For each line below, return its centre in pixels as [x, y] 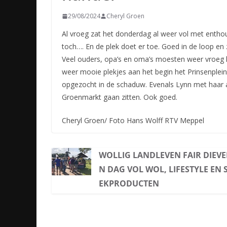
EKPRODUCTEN [129, 184]
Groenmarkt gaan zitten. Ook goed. [120, 97]
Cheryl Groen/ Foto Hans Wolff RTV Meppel [133, 121]
